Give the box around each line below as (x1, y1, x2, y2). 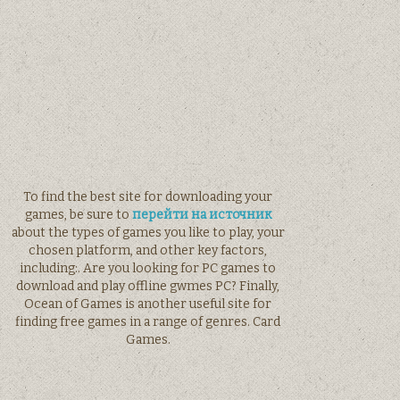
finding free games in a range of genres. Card (15, 313, 281, 329)
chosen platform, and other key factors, (29, 242, 268, 258)
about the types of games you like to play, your (11, 224, 285, 240)
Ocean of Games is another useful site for (24, 296, 272, 312)
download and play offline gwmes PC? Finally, (16, 278, 280, 294)
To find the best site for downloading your (23, 188, 273, 204)
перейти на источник (131, 206, 271, 222)
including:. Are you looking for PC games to (20, 260, 277, 276)
